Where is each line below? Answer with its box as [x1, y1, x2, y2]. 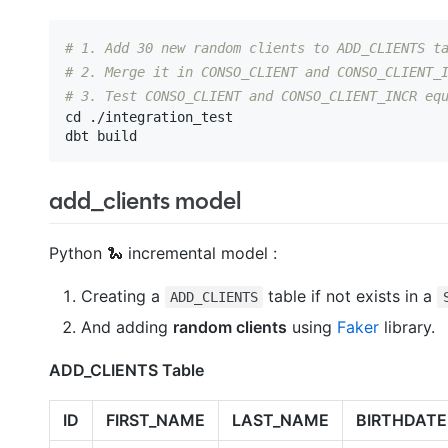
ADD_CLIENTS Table [48, 360, 204, 381]
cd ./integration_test [64, 108, 233, 125]
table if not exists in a [263, 286, 438, 307]
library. [378, 317, 435, 338]
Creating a [80, 286, 165, 307]
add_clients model [48, 182, 241, 219]
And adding [80, 317, 173, 338]
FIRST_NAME [105, 410, 205, 431]
